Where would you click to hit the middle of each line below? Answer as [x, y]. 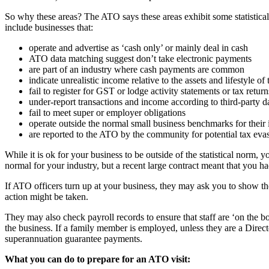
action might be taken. [47, 196]
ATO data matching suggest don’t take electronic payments [140, 58]
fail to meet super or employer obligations [107, 112]
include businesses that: [49, 27]
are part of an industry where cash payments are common [137, 69]
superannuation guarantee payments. [74, 238]
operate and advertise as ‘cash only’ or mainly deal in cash [138, 47]
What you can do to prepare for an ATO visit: [98, 259]
